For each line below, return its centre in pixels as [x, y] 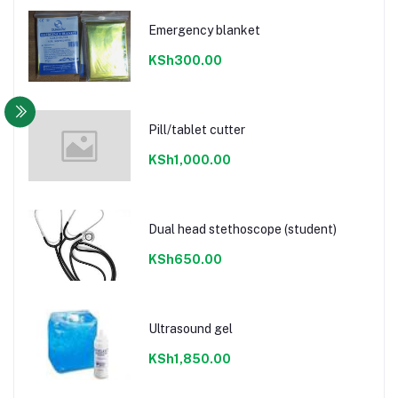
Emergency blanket [204, 30]
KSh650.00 [185, 259]
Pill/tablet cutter [196, 129]
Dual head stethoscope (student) [242, 229]
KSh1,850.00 [189, 358]
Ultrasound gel [190, 328]
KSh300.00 [185, 60]
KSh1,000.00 [189, 159]
